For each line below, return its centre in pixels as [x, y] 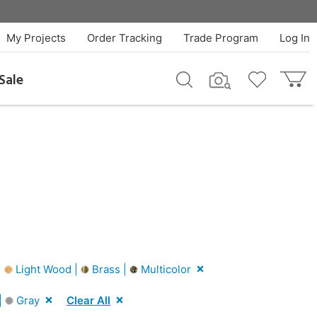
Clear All [88, 300]
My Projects [36, 38]
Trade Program [220, 38]
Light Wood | [47, 269]
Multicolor [165, 269]
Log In [294, 38]
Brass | [109, 269]
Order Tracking [124, 38]
